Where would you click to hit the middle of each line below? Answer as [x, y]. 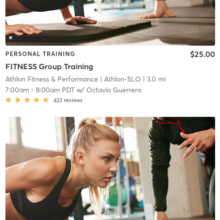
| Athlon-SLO [119, 79]
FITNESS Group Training [49, 67]
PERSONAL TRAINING [40, 54]
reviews [73, 100]
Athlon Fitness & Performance [52, 79]
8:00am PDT [55, 90]
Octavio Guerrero [114, 90]
